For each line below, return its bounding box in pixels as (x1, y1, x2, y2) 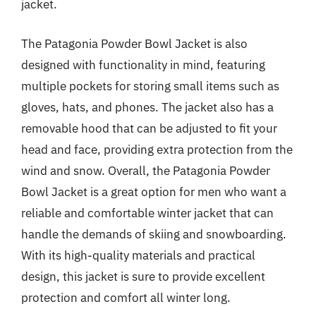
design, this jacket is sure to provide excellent (21, 268, 265, 284)
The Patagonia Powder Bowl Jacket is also (21, 35, 248, 51)
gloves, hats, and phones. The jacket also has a (21, 99, 274, 115)
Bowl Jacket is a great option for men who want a (21, 183, 286, 200)
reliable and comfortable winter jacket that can (21, 205, 274, 221)
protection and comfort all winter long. (21, 289, 231, 305)
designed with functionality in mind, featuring (21, 56, 265, 73)
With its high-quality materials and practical (21, 247, 255, 263)
